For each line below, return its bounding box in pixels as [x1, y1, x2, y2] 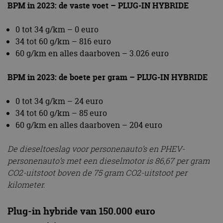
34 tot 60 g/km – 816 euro [15, 35, 111, 47]
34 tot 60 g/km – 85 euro [15, 107, 107, 118]
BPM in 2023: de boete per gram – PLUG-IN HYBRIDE [7, 71, 208, 83]
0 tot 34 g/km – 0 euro [15, 23, 99, 35]
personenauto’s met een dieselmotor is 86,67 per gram [7, 155, 210, 166]
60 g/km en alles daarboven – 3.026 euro [15, 47, 169, 59]
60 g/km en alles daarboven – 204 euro [15, 119, 162, 130]
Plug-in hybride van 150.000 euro [7, 205, 155, 218]
